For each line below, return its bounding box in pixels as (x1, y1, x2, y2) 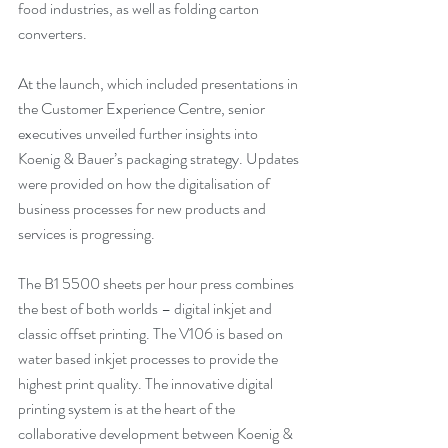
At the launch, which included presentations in (18, 72, 301, 96)
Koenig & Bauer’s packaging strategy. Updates (18, 147, 302, 171)
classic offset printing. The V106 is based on (18, 322, 286, 346)
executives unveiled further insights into (18, 122, 261, 146)
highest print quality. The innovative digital (18, 372, 276, 396)
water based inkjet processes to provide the (18, 347, 281, 371)
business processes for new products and (18, 197, 269, 221)
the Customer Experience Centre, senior (18, 97, 268, 121)
